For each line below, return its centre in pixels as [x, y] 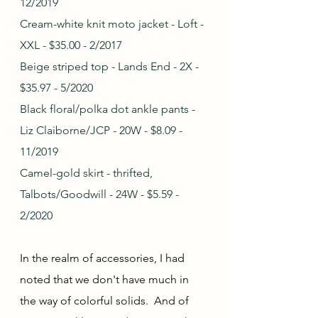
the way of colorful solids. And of [106, 301]
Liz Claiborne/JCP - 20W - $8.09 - [103, 131]
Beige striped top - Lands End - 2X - [111, 67]
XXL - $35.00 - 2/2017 [71, 45]
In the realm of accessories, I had [104, 258]
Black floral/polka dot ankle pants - [109, 109]
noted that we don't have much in [106, 280]
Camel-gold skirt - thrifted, [88, 173]
